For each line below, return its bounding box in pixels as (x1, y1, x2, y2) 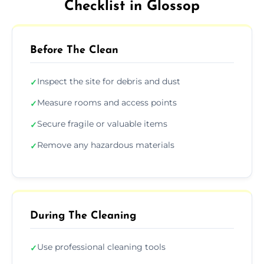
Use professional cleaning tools (37, 241, 166, 252)
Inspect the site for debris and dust (37, 75, 180, 87)
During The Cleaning (30, 210, 136, 222)
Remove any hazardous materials (37, 139, 174, 150)
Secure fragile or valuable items (37, 118, 167, 129)
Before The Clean (30, 44, 118, 56)
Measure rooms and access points (37, 97, 177, 108)
